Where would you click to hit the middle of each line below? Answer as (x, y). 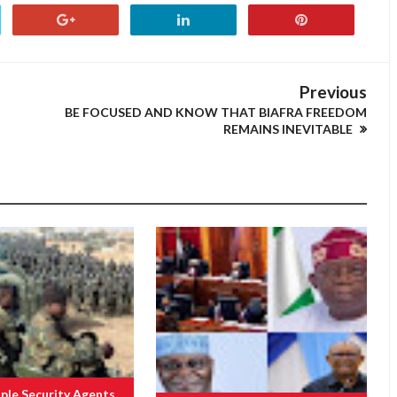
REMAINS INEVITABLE (289, 129)
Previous (333, 92)
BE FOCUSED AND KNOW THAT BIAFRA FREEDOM (216, 112)
